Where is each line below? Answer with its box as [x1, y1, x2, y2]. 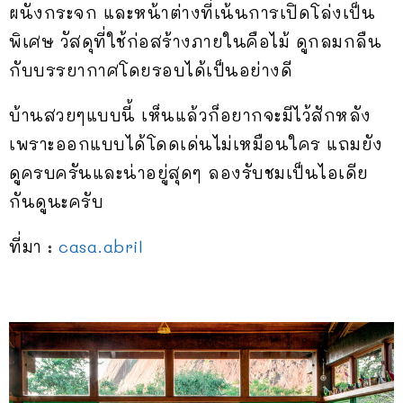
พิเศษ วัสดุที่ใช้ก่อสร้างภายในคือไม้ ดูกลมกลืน [9, 30, 381, 52]
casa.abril [58, 235, 143, 257]
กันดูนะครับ [9, 190, 103, 212]
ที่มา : [9, 235, 58, 257]
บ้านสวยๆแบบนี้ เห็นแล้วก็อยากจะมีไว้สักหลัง [9, 103, 372, 126]
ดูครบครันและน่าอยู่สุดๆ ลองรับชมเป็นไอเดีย [9, 161, 369, 184]
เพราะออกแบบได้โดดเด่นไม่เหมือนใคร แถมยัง [9, 132, 383, 155]
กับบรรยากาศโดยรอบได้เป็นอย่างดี [9, 58, 292, 81]
